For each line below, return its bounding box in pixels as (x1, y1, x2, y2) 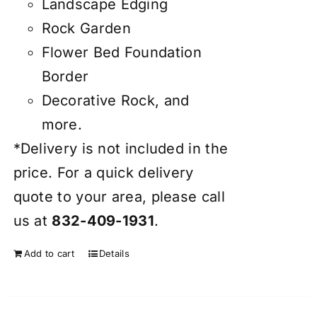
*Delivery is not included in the (13, 140, 229, 158)
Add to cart (23, 248, 74, 260)
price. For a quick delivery (13, 164, 194, 182)
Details (98, 248, 129, 260)
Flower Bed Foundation (41, 44, 202, 62)
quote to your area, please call (13, 188, 225, 206)
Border (41, 68, 89, 86)
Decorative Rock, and (41, 92, 190, 110)
